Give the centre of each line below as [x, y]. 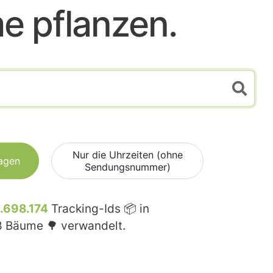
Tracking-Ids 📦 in [99, 208]
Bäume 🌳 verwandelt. [64, 225]
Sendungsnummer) [127, 167]
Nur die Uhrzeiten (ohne [127, 154]
